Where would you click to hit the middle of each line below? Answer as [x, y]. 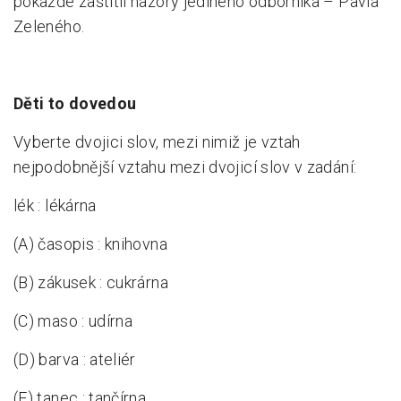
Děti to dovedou [75, 103]
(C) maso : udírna [73, 321]
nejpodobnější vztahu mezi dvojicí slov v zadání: [185, 167]
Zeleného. [49, 26]
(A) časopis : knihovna [90, 244]
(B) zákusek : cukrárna [91, 282]
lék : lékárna [55, 205]
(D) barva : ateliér [75, 359]
